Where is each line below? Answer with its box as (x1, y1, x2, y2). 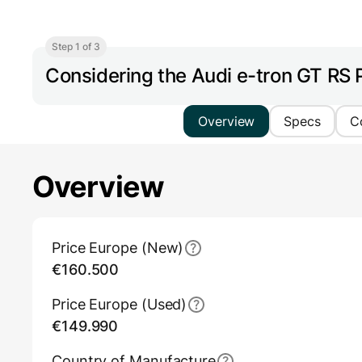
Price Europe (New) (52, 239, 184, 257)
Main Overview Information (32, 218, 204, 235)
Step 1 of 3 (52, 40, 100, 53)
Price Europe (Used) (52, 296, 187, 314)
